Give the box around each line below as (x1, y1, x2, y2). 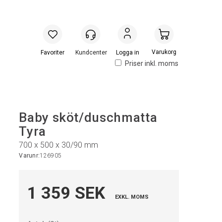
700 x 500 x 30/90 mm (19, 140, 99, 150)
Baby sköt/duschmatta (19, 110, 158, 125)
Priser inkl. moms (125, 59, 178, 68)
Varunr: (19, 152, 40, 159)
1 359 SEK (27, 183, 106, 203)
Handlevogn (148, 49, 181, 55)
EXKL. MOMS (115, 194, 149, 200)
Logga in (115, 49, 139, 56)
